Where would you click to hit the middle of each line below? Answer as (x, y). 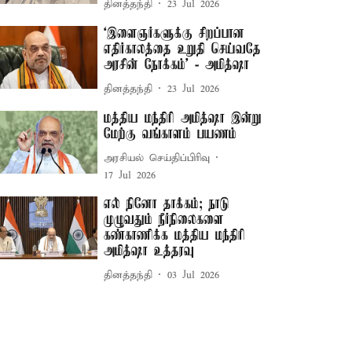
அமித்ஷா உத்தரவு (149, 251)
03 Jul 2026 (194, 275)
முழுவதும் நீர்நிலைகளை (164, 220)
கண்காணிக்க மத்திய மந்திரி (175, 236)
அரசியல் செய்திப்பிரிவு (157, 158)
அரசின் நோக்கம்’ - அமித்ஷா (177, 65)
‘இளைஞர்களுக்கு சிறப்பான (174, 34)
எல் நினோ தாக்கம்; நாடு (167, 204)
